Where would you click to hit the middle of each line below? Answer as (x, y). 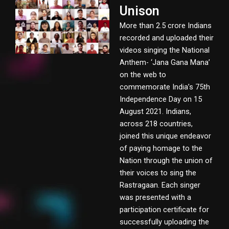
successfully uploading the (164, 222)
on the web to (143, 74)
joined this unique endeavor (165, 136)
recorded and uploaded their (167, 38)
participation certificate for (164, 209)
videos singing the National (165, 50)
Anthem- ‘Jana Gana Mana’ (165, 62)
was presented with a (155, 197)
